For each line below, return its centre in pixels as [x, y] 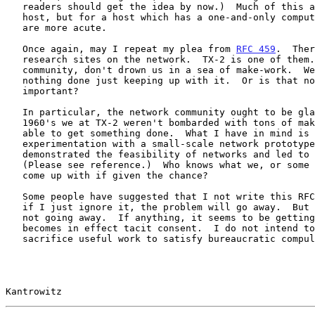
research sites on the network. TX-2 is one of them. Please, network [14, 59]
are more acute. [14, 27]
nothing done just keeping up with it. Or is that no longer [14, 80]
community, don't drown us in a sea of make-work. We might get [14, 70]
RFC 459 [256, 49]
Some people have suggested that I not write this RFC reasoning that [14, 196]
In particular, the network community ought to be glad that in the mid [14, 112]
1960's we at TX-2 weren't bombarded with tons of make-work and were [14, 122]
